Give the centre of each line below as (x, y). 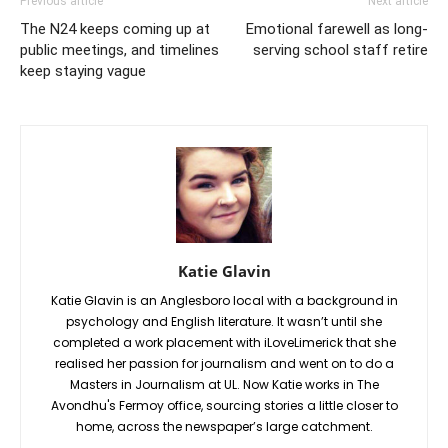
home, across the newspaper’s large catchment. (224, 426)
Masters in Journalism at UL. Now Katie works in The (224, 384)
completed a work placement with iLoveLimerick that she (224, 342)
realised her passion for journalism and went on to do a (224, 363)
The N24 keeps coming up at (115, 28)
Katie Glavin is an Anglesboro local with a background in (224, 300)
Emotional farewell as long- (337, 28)
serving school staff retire (340, 49)
